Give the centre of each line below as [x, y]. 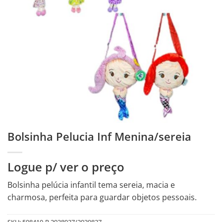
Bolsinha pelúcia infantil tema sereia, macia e [91, 185]
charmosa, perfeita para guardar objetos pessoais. [102, 197]
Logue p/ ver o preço [66, 167]
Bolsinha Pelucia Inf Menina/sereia [99, 137]
